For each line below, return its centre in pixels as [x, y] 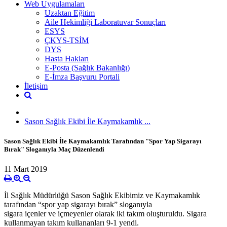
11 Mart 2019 [26, 169]
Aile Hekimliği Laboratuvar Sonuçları [105, 22]
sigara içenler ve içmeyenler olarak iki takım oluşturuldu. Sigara [105, 214]
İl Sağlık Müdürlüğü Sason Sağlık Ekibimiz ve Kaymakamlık [102, 196]
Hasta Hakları [67, 58]
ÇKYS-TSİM [67, 40]
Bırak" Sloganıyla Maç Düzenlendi [54, 149]
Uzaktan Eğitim [70, 13]
